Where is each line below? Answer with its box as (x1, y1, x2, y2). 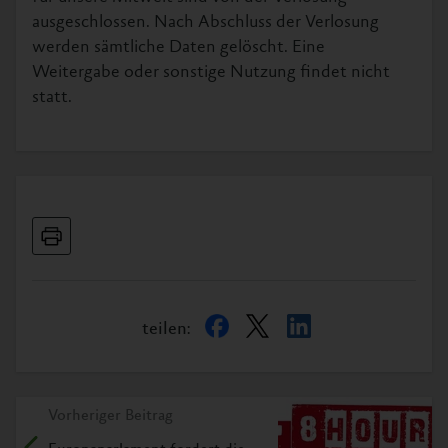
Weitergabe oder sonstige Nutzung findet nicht (32, 64, 390, 82)
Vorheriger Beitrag (48, 408, 173, 424)
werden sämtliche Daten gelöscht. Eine (32, 39, 325, 57)
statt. (32, 89, 72, 107)
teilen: (141, 321, 190, 339)
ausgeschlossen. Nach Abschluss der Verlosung (32, 14, 379, 32)
